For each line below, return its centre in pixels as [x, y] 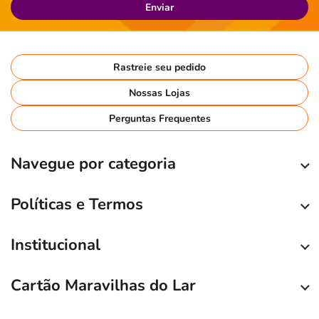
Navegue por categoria [93, 164]
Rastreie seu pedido [159, 67]
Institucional [56, 245]
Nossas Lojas [159, 93]
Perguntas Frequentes [159, 118]
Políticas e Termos [77, 205]
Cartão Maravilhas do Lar [103, 286]
